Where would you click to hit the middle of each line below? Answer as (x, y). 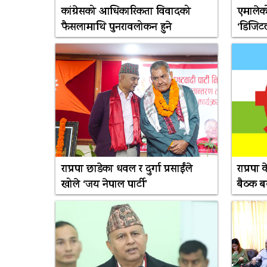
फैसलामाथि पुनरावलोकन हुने (116, 28)
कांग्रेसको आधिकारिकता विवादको (126, 13)
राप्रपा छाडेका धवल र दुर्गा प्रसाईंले (127, 170)
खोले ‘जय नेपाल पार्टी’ (104, 186)
